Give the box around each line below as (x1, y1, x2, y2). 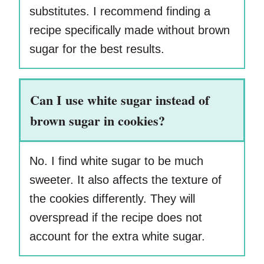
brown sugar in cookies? (30, 111, 165, 131)
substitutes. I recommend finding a (29, 5, 210, 18)
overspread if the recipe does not (29, 211, 202, 225)
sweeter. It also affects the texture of (29, 173, 222, 187)
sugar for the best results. (29, 42, 168, 56)
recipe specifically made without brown (29, 24, 230, 37)
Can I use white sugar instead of (30, 90, 209, 110)
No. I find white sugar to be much (29, 154, 203, 168)
